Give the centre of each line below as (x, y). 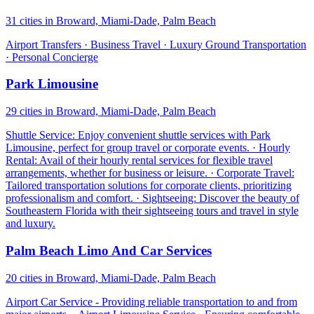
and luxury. (30, 224)
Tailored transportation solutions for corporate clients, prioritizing (149, 186)
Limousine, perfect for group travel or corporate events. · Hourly (148, 148)
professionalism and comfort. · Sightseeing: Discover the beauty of (152, 198)
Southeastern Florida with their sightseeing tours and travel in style (152, 211)
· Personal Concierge (52, 57)
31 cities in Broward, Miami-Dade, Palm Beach (111, 20)
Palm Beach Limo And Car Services (109, 250)
